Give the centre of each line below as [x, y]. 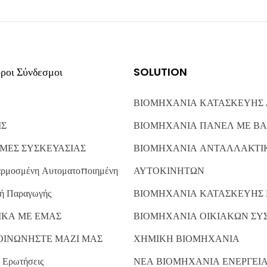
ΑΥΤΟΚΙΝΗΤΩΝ [169, 170]
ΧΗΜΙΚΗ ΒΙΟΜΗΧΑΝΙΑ [187, 238]
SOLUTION [160, 72]
